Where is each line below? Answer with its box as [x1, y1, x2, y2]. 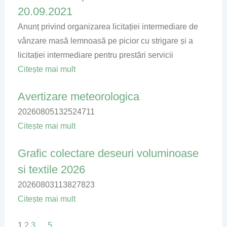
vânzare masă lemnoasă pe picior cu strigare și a [17, 36, 193, 45]
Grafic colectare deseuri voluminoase [17, 147, 199, 160]
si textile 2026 [17, 163, 85, 176]
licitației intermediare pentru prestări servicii [17, 51, 173, 59]
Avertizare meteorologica [17, 90, 139, 103]
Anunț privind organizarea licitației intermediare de [17, 22, 198, 31]
